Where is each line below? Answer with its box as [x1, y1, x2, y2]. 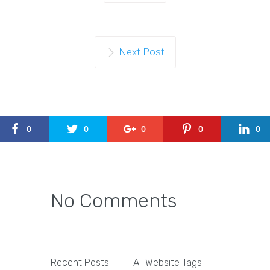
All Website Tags [133, 257, 202, 269]
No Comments [51, 189, 177, 213]
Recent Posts [51, 257, 109, 269]
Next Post [118, 46, 165, 58]
